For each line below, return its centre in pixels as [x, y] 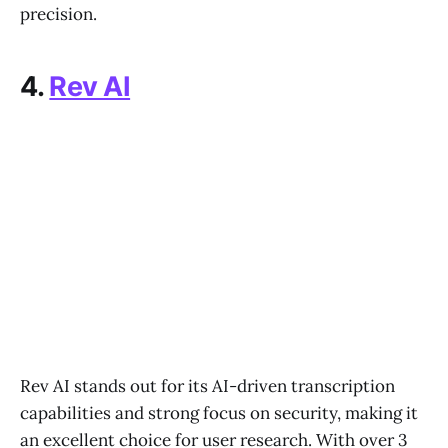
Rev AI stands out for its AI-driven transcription [207, 385]
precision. [58, 13]
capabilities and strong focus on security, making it [219, 412]
